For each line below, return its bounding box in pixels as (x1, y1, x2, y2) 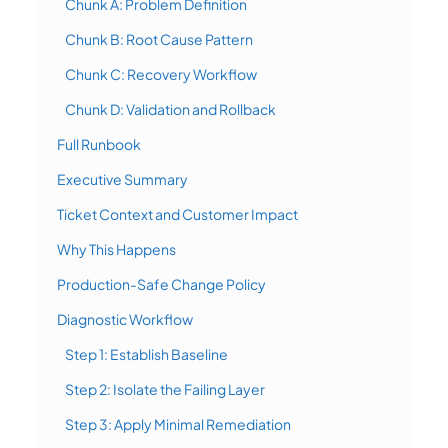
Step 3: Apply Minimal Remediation (65, 415, 291, 434)
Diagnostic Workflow (57, 310, 193, 329)
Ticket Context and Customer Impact (57, 205, 298, 224)
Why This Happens (57, 240, 176, 259)
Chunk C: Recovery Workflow (65, 65, 257, 84)
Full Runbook (57, 135, 141, 154)
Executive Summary (57, 170, 188, 189)
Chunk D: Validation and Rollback (65, 100, 276, 119)
